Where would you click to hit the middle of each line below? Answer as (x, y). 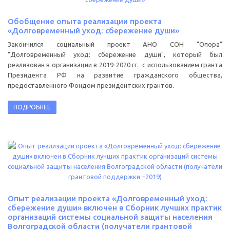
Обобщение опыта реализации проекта (85, 21)
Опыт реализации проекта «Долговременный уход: (108, 198)
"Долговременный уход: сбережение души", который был (115, 54)
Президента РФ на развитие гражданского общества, (115, 75)
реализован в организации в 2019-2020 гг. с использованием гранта (115, 64)
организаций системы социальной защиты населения (110, 217)
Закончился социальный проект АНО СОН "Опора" (115, 44)
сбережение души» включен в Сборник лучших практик (115, 207)
